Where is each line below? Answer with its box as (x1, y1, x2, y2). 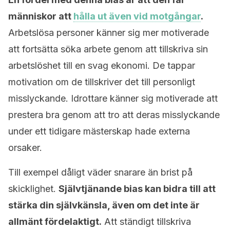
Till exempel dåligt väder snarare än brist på (8, 167, 193, 178)
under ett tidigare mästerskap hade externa (8, 126, 190, 137)
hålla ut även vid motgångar (73, 11, 201, 22)
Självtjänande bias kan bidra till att (59, 183, 216, 194)
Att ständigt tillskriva (102, 216, 191, 227)
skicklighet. (8, 183, 59, 194)
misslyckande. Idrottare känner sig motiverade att (8, 93, 218, 104)
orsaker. (8, 142, 42, 153)
